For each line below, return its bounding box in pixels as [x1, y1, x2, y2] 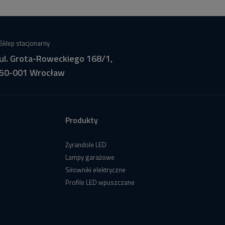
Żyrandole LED [65, 139, 106, 150]
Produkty [65, 114, 98, 127]
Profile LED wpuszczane [65, 177, 135, 188]
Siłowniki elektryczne [65, 165, 126, 175]
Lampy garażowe [65, 152, 115, 163]
